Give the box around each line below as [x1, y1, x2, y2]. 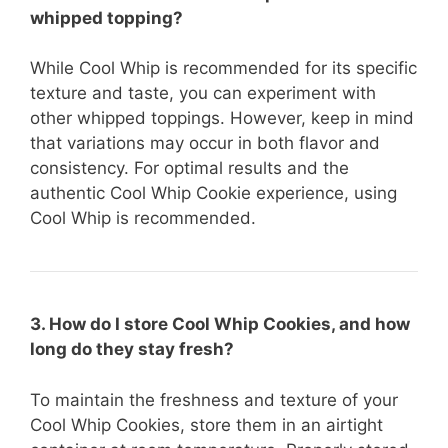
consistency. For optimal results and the [30, 158, 349, 178]
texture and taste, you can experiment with [30, 83, 376, 103]
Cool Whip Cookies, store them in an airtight [30, 414, 383, 435]
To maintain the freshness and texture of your [30, 389, 398, 410]
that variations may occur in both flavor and [30, 133, 380, 153]
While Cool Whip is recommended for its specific [30, 58, 417, 78]
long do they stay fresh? [30, 339, 234, 359]
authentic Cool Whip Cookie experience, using [30, 183, 397, 203]
